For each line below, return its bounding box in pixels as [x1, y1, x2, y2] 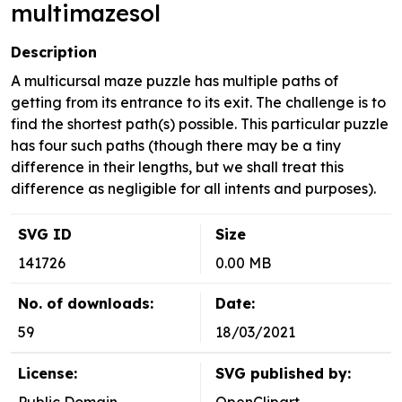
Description [11, 43, 97, 62]
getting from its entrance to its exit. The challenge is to [11, 93, 386, 112]
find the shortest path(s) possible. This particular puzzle [11, 115, 389, 134]
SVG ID [18, 225, 72, 244]
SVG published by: [215, 364, 351, 383]
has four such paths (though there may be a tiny [11, 136, 341, 155]
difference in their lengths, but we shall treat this [11, 158, 344, 177]
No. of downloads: [18, 294, 153, 313]
